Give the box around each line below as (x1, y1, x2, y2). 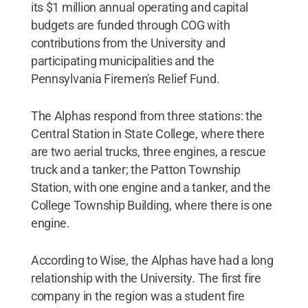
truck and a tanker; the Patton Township (30, 162, 241, 177)
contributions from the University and (30, 36, 225, 50)
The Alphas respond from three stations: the (30, 109, 263, 123)
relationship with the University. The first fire (30, 271, 261, 285)
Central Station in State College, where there (30, 126, 265, 141)
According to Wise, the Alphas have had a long (30, 253, 274, 267)
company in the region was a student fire (30, 289, 245, 303)
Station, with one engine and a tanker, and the (30, 180, 271, 195)
